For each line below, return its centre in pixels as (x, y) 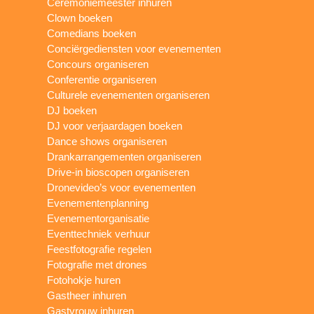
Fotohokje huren (84, 280)
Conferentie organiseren (102, 79)
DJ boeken (72, 110)
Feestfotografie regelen (100, 249)
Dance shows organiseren (107, 141)
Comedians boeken (92, 33)
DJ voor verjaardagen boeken (115, 125)
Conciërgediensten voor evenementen (134, 48)
